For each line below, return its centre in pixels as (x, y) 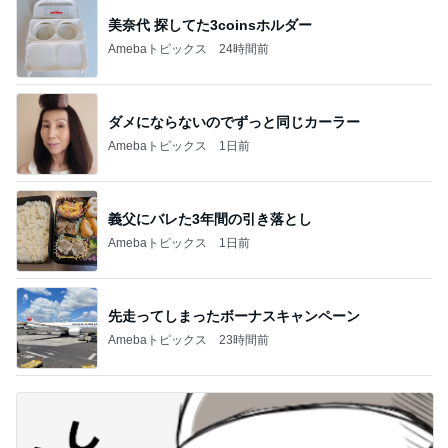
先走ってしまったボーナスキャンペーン (234, 315)
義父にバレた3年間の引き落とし (210, 218)
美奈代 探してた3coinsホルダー (210, 24)
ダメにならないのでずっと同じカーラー (234, 121)
